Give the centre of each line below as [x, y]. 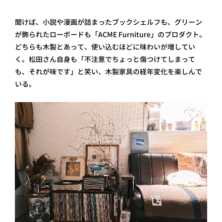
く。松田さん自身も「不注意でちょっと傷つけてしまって [105, 59]
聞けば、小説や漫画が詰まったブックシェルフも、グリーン [109, 22]
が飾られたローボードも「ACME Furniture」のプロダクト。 [111, 35]
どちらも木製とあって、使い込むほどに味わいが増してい [105, 47]
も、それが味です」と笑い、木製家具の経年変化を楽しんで [109, 72]
